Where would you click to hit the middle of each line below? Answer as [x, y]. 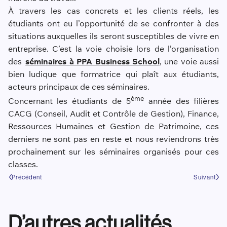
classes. [23, 164]
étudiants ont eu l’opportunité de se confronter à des [113, 23]
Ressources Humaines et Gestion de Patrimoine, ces [113, 126]
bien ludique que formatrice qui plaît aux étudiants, [113, 74]
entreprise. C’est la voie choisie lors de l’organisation [113, 48]
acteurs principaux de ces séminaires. [79, 86]
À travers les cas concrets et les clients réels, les [113, 10]
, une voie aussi [189, 61]
